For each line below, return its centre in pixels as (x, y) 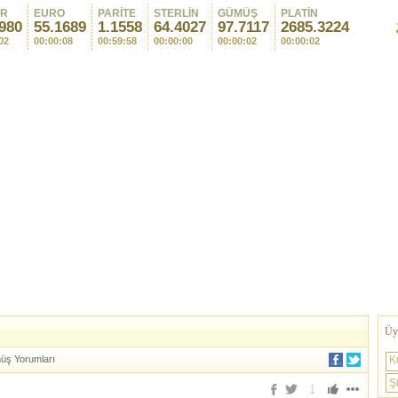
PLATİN (299, 13)
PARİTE (117, 13)
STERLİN (176, 13)
